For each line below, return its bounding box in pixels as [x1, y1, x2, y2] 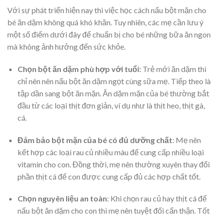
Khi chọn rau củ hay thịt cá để [110, 194, 207, 203]
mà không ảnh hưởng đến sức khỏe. [7, 41, 126, 51]
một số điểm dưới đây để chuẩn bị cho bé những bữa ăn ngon [7, 29, 211, 39]
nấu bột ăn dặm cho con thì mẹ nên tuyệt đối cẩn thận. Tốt [17, 206, 210, 216]
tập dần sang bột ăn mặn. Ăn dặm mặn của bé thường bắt [17, 88, 209, 98]
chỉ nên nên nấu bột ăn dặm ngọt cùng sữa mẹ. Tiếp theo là [17, 76, 211, 86]
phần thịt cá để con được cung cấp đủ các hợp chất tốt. [17, 171, 200, 181]
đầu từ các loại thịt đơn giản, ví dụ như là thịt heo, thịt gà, [17, 100, 205, 110]
